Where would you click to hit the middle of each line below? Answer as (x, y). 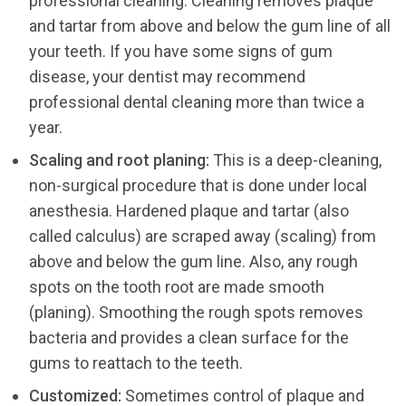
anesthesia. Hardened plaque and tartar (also (189, 210)
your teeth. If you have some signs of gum (181, 51)
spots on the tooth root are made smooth (177, 286)
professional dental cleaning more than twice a (197, 101)
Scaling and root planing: (119, 159)
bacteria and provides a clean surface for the (189, 337)
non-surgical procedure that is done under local (198, 185)
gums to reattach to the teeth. (136, 362)
